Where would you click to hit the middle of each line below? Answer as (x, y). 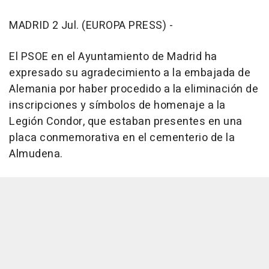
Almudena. (36, 154)
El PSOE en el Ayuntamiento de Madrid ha (113, 57)
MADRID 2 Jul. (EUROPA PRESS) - (91, 26)
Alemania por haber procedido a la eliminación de (134, 89)
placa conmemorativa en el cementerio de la (122, 138)
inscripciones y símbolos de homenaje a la (117, 105)
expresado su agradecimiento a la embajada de (130, 73)
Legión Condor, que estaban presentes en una (126, 122)
